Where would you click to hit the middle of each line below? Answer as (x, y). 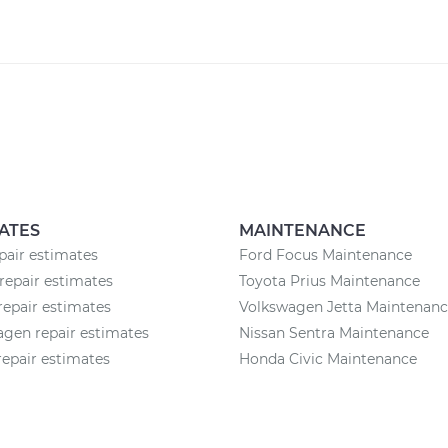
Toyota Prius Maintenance (329, 281)
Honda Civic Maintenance (328, 359)
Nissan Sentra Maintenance (334, 333)
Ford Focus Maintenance (325, 255)
